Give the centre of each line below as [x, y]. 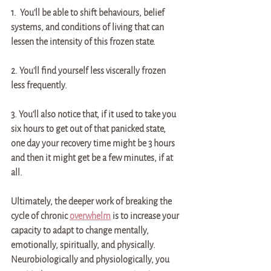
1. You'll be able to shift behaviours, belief [89, 13]
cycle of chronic [40, 216]
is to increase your [146, 216]
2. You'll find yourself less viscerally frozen [89, 71]
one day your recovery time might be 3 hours [94, 143]
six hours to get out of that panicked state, [89, 129]
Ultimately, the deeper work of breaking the [92, 201]
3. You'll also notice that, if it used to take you [94, 114]
